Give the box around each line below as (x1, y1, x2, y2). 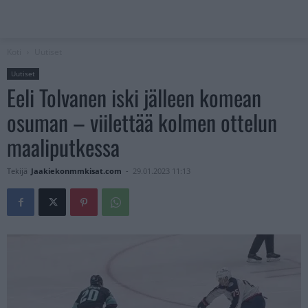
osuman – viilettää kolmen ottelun (7, 106, 277, 139)
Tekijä (7, 166, 27, 177)
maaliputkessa (7, 131, 120, 164)
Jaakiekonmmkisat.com (31, 166, 122, 177)
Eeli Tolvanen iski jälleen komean (7, 81, 261, 114)
